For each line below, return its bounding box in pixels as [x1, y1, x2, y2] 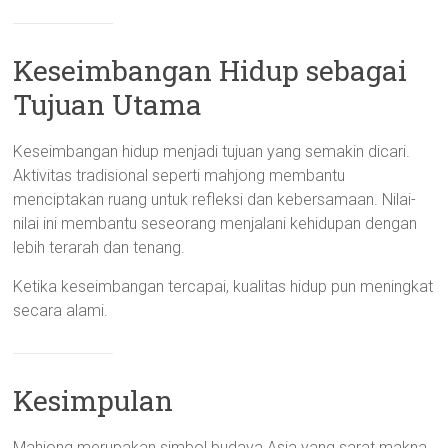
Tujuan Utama [13, 85, 203, 123]
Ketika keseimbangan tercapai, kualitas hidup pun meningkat [13, 276, 434, 296]
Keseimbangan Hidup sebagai [13, 51, 408, 89]
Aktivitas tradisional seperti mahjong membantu [13, 165, 346, 185]
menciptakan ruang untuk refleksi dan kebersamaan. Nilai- [13, 189, 417, 209]
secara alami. [13, 300, 109, 320]
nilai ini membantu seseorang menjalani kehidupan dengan [13, 213, 418, 233]
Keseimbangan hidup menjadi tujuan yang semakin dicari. [13, 141, 411, 161]
